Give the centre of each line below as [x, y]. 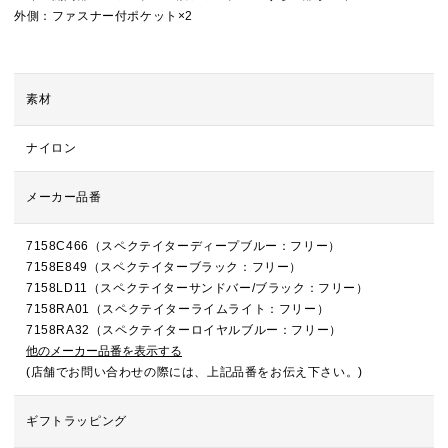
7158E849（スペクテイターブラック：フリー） [164, 267]
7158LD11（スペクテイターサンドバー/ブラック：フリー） [197, 288]
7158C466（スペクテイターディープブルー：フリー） [183, 246]
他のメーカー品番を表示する [104, 351]
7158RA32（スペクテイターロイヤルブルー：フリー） [184, 330]
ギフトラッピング [76, 421]
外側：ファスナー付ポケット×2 [103, 16]
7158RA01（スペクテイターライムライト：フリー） [178, 309]
